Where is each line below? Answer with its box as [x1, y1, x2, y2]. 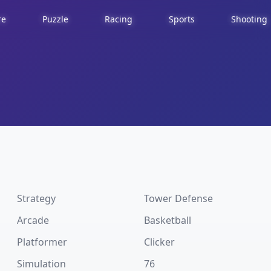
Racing [105, 13, 132, 25]
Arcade [17, 214, 49, 227]
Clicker [144, 235, 175, 249]
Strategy [17, 192, 56, 205]
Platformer [17, 235, 67, 249]
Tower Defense [144, 192, 213, 205]
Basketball [144, 214, 191, 227]
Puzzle [42, 13, 68, 25]
